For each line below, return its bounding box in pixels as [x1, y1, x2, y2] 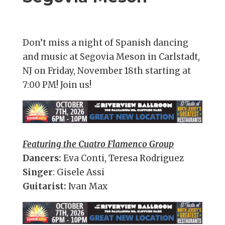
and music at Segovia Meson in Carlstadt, [22, 51, 200, 63]
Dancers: [22, 152, 61, 164]
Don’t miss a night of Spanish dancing [22, 37, 188, 49]
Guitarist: [22, 180, 66, 192]
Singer [22, 166, 53, 178]
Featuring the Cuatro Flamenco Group [22, 138, 174, 150]
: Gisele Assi [52, 166, 104, 178]
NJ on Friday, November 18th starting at [22, 65, 191, 77]
